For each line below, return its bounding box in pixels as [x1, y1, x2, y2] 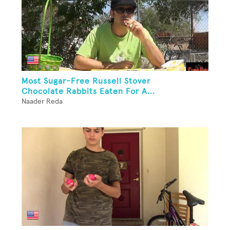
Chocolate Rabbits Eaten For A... [22, 87, 155, 95]
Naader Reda [22, 98, 63, 105]
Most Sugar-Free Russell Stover [22, 76, 150, 85]
